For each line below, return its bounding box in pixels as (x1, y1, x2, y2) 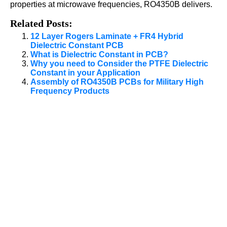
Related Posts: (10, 17, 72, 29)
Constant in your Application (30, 68, 140, 77)
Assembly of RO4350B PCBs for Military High (30, 77, 204, 86)
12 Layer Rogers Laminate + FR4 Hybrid (30, 31, 183, 41)
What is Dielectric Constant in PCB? (30, 50, 168, 59)
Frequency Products (30, 86, 109, 95)
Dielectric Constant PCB (30, 41, 124, 50)
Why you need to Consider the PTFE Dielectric (30, 59, 208, 68)
